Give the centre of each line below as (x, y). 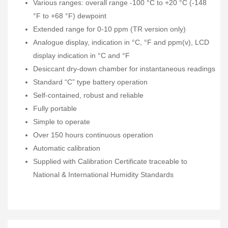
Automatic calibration (67, 148)
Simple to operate (62, 121)
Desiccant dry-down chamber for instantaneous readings (124, 68)
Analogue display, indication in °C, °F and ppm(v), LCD (121, 42)
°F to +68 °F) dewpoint (70, 16)
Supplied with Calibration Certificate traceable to (110, 161)
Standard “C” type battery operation (90, 82)
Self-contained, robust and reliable (88, 95)
